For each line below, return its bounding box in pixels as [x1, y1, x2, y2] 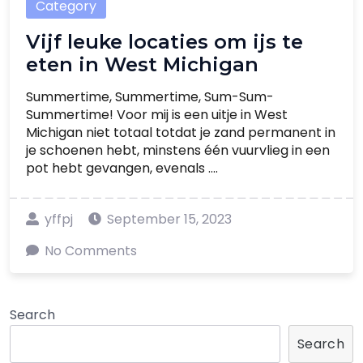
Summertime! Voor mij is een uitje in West [26, 105, 288, 124]
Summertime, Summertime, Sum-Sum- [26, 88, 274, 106]
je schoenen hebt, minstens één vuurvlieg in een [26, 141, 330, 160]
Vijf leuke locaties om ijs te [26, 30, 303, 53]
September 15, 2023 [107, 210, 232, 228]
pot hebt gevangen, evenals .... [26, 159, 218, 177]
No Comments [45, 241, 137, 260]
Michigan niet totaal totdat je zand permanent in [26, 123, 335, 142]
